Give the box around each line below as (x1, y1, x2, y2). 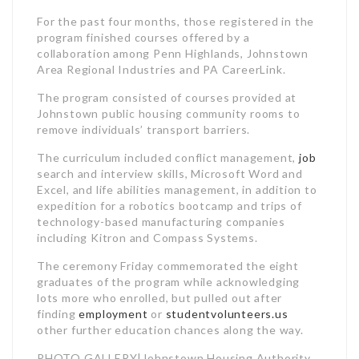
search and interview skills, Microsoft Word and (37, 167, 303, 180)
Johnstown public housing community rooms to (37, 107, 301, 120)
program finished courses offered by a (37, 30, 250, 44)
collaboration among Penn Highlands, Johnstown (37, 46, 309, 60)
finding (37, 307, 79, 321)
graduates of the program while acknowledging (37, 275, 301, 288)
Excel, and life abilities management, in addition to (37, 183, 317, 196)
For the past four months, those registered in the (37, 14, 315, 28)
